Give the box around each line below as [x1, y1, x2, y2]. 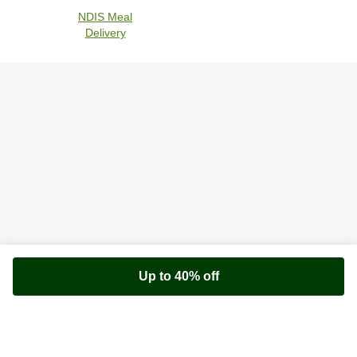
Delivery [84, 26, 126, 40]
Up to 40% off [138, 269, 219, 283]
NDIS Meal [78, 10, 132, 24]
